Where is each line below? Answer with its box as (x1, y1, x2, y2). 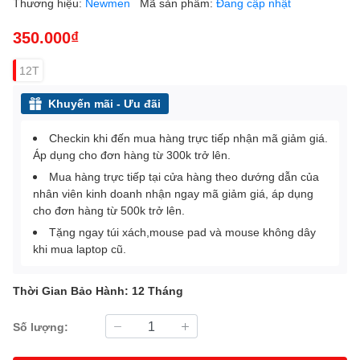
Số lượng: (13, 319, 68, 333)
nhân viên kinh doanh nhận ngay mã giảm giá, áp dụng (33, 186, 313, 201)
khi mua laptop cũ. (33, 242, 126, 256)
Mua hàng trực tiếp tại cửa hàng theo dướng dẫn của (49, 170, 319, 184)
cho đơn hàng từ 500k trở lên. (33, 203, 185, 218)
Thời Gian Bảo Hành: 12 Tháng (13, 284, 183, 298)
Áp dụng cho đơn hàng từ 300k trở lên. (33, 148, 231, 162)
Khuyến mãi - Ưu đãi (48, 96, 161, 111)
